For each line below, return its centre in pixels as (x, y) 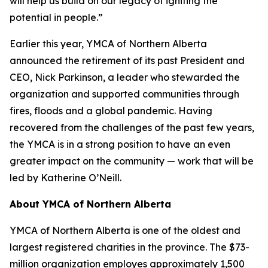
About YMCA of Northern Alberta (90, 204)
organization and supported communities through (124, 94)
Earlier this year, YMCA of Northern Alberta (108, 44)
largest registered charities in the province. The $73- (130, 247)
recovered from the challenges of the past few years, (132, 127)
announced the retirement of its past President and (127, 60)
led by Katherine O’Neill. (66, 178)
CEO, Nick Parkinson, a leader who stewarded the (125, 77)
